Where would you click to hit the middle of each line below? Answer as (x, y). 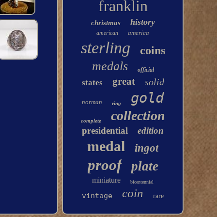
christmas (106, 23)
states (92, 83)
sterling (105, 48)
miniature (107, 180)
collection (138, 116)
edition (151, 131)
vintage (97, 196)
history (142, 22)
